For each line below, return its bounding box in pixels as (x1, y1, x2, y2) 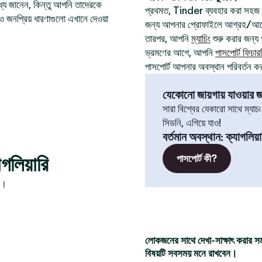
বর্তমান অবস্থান (163, 130, 220, 144)
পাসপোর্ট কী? (177, 153, 217, 164)
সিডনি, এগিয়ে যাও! (163, 117, 221, 129)
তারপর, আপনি (145, 33, 191, 44)
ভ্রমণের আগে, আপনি (145, 47, 215, 58)
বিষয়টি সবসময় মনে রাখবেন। (145, 247, 237, 259)
